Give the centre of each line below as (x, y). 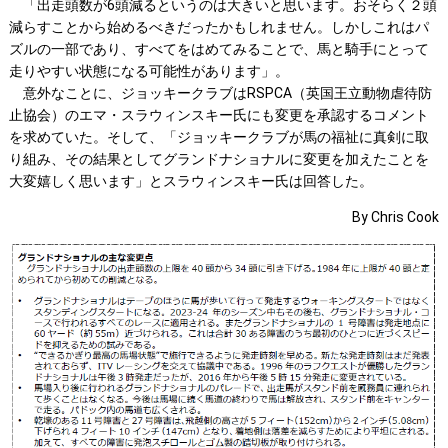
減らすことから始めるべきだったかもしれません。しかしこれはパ (218, 27)
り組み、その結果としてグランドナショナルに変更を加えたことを (218, 159)
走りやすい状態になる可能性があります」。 (148, 71)
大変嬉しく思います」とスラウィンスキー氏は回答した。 (190, 181)
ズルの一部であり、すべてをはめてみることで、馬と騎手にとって (218, 49)
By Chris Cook (396, 217)
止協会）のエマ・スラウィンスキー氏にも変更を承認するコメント (218, 115)
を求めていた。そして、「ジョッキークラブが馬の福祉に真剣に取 (218, 137)
